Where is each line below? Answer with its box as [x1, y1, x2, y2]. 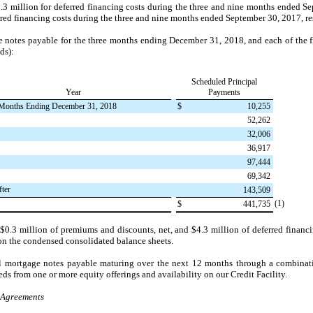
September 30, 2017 [226, 12, 301, 23]
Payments [208, 87, 240, 97]
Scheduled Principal [191, 76, 257, 87]
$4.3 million [191, 224, 240, 235]
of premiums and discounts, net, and [48, 224, 192, 235]
